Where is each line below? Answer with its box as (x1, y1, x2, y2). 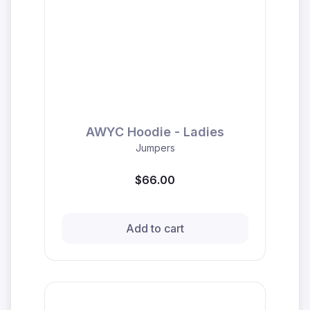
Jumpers (135, 141, 175, 154)
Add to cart (126, 221, 184, 235)
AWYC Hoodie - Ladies (86, 124, 224, 139)
